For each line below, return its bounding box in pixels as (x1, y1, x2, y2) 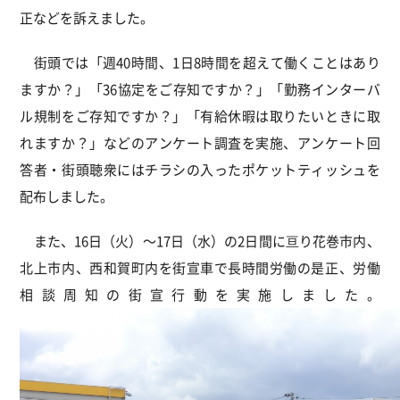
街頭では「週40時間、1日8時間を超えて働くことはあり (20, 53, 380, 71)
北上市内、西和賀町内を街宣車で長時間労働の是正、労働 (20, 258, 380, 277)
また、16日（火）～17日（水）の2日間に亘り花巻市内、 (20, 231, 380, 250)
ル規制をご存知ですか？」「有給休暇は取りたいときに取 (20, 106, 380, 125)
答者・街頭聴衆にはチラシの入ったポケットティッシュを (20, 160, 380, 179)
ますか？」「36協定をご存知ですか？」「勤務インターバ (20, 79, 380, 98)
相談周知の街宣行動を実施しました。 (20, 285, 380, 304)
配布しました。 (20, 187, 114, 205)
